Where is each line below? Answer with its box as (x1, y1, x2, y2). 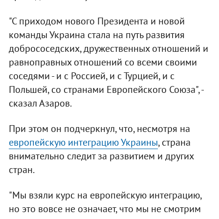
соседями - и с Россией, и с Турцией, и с (8, 69, 175, 82)
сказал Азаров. (8, 96, 72, 109)
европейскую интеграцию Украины (8, 135, 158, 149)
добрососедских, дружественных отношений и (8, 42, 208, 55)
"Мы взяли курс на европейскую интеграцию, (8, 188, 201, 201)
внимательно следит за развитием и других (8, 149, 194, 162)
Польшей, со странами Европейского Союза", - (8, 83, 203, 96)
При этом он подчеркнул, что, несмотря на (8, 122, 190, 135)
